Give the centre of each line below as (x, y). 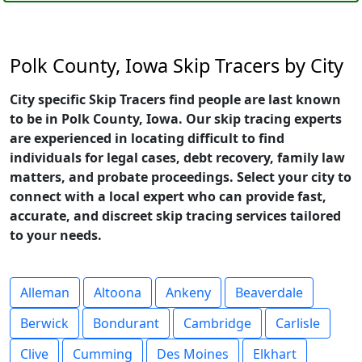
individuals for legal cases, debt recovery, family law (177, 158)
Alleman (45, 293)
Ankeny (188, 293)
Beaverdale (269, 293)
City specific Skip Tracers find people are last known (175, 99)
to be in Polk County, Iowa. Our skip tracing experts (176, 119)
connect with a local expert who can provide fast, (168, 196)
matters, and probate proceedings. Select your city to (181, 177)
